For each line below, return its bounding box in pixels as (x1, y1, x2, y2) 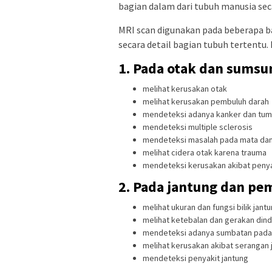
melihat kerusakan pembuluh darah (143, 96, 269, 107)
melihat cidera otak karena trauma (143, 147, 267, 158)
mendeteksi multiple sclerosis (143, 121, 253, 133)
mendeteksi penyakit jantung (143, 252, 248, 263)
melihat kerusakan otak (143, 83, 227, 95)
